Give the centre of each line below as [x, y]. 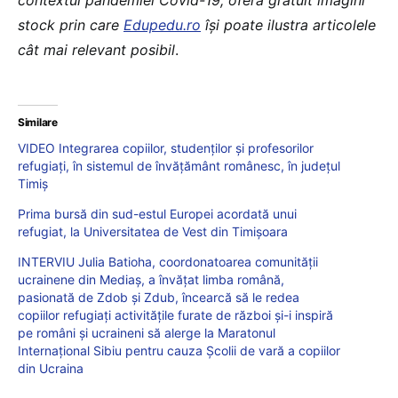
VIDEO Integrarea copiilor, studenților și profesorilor [166, 148]
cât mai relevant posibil [96, 50]
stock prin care [71, 25]
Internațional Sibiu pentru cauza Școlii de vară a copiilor [179, 351]
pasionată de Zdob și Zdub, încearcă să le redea [159, 298]
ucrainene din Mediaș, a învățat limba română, [151, 280]
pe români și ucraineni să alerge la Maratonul [147, 333]
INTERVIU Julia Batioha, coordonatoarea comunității [168, 262]
